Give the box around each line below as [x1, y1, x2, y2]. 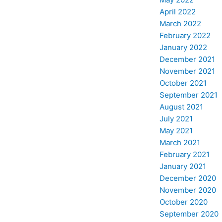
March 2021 [159, 137, 200, 147]
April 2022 [159, 6, 196, 16]
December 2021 [159, 54, 215, 64]
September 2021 [159, 90, 218, 100]
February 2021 [159, 149, 210, 159]
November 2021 [159, 66, 215, 76]
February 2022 [159, 30, 211, 40]
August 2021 [159, 102, 203, 111]
